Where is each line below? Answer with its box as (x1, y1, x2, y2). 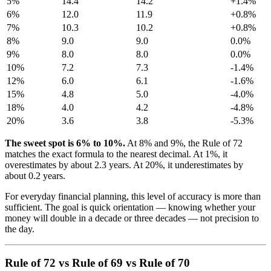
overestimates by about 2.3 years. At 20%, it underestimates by (5, 159, 243, 170)
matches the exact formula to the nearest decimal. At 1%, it (5, 148, 227, 159)
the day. (5, 223, 34, 234)
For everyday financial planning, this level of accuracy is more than (5, 191, 261, 201)
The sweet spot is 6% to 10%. (5, 137, 125, 148)
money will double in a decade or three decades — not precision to (5, 212, 259, 223)
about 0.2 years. (5, 170, 65, 181)
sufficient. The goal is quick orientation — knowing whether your (5, 201, 255, 212)
